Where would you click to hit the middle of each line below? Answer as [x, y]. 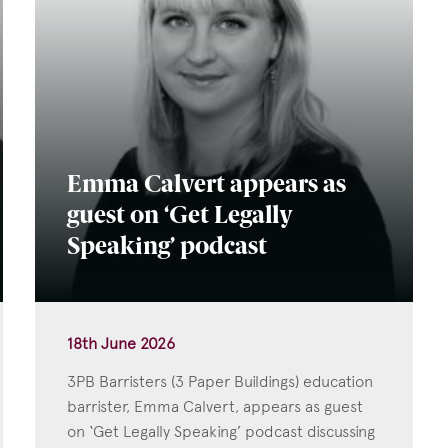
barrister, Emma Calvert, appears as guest [214, 406]
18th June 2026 [120, 343]
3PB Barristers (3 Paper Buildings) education [219, 381]
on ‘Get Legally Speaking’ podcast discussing [220, 431]
